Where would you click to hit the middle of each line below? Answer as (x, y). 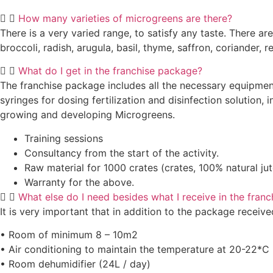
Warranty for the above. (79, 182)
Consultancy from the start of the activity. (122, 153)
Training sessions (64, 138)
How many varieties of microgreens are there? (125, 18)
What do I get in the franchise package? (110, 71)
